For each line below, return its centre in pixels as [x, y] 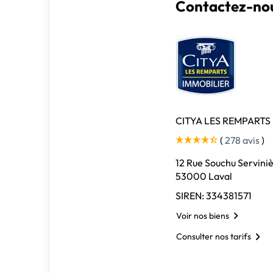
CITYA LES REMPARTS [223, 121]
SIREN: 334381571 [214, 196]
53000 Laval [204, 176]
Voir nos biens [203, 215]
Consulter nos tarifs [214, 237]
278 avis [243, 140]
